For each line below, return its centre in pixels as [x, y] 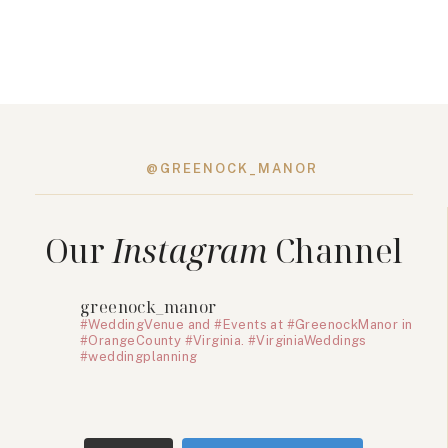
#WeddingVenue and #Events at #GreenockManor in [246, 325]
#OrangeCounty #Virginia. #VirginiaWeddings [223, 341]
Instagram [189, 251]
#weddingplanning [139, 357]
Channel [335, 251]
